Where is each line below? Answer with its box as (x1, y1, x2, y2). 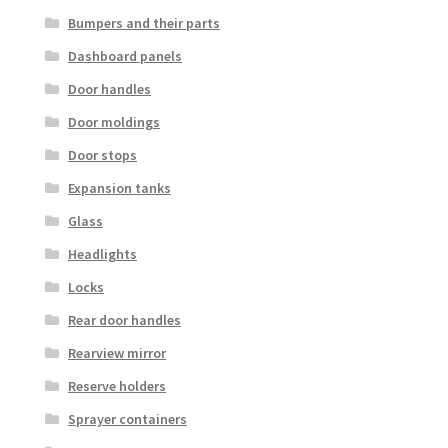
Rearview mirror (67, 343, 166, 362)
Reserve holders (67, 376, 166, 395)
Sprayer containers (67, 409, 187, 428)
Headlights (67, 244, 137, 263)
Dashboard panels (67, 46, 182, 65)
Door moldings (67, 112, 160, 131)
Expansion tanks (67, 178, 171, 197)
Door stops (67, 145, 137, 164)
